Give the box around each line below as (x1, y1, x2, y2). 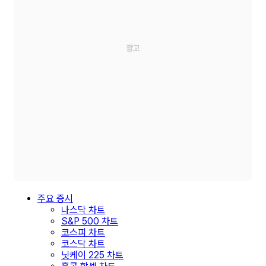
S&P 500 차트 (61, 215, 118, 227)
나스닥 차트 (61, 204, 105, 216)
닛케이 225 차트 (61, 249, 123, 261)
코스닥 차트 (61, 237, 105, 249)
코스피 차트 (61, 226, 105, 238)
